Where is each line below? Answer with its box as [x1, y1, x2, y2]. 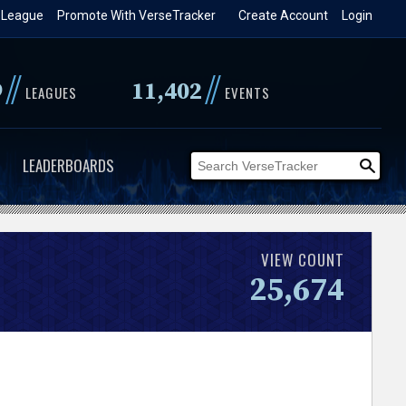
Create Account [238, 8, 329, 23]
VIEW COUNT [261, 247, 345, 271]
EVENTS [224, 82, 270, 102]
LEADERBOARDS [22, 154, 114, 177]
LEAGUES [24, 82, 77, 102]
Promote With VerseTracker [57, 8, 217, 23]
